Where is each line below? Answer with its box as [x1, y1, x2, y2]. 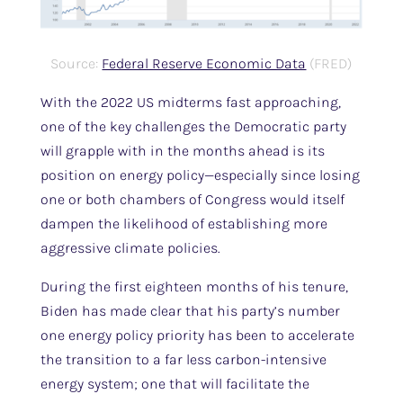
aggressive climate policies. [40, 239, 220, 256]
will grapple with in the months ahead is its [40, 142, 325, 159]
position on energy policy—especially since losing [40, 166, 360, 184]
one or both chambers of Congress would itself [40, 191, 345, 208]
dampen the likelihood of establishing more [40, 215, 327, 232]
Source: [50, 55, 103, 72]
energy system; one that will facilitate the [40, 375, 309, 392]
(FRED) [306, 55, 353, 72]
